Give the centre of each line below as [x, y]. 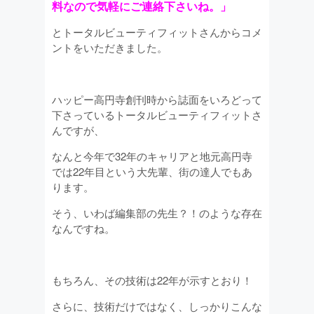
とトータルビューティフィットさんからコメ [157, 32]
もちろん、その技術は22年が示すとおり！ [152, 280]
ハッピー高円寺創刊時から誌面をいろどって [157, 100]
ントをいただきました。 [110, 48]
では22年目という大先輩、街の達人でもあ [152, 172]
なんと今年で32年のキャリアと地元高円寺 [152, 156]
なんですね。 [83, 228]
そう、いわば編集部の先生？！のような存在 [157, 213]
